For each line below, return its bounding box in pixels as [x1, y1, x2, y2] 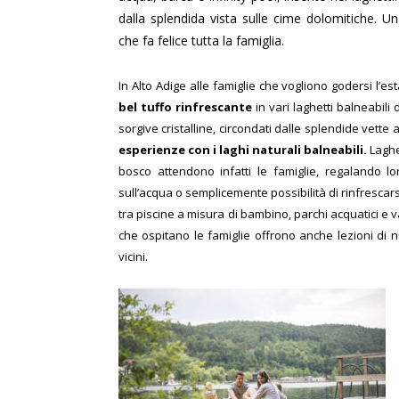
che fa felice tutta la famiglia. [118, 32, 284, 49]
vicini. [118, 248, 148, 265]
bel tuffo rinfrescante [118, 98, 252, 115]
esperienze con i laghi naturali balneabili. [118, 141, 367, 158]
